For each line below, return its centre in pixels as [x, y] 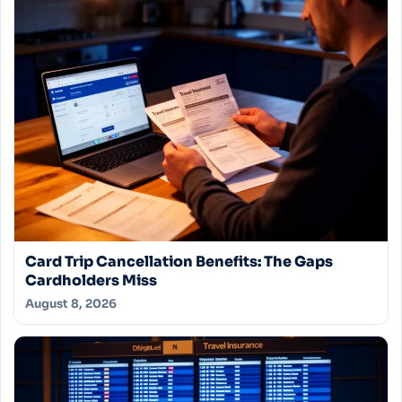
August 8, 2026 [71, 304]
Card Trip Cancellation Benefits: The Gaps [179, 262]
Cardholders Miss [91, 281]
